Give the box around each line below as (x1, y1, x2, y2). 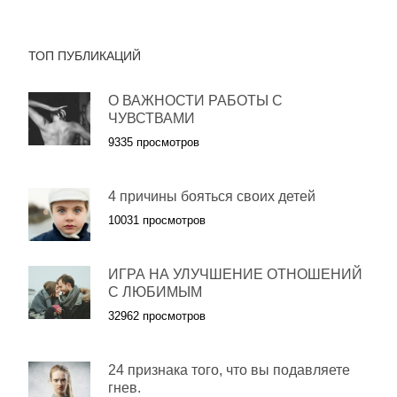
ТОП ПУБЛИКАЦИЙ (28, 49, 141, 63)
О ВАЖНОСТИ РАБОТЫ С (108, 93, 283, 108)
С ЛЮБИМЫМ (108, 284, 202, 300)
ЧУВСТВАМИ (108, 111, 195, 126)
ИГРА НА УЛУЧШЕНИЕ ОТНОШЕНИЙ (108, 267, 362, 282)
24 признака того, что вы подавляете (108, 362, 350, 378)
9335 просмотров (108, 136, 199, 149)
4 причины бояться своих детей (108, 189, 315, 204)
